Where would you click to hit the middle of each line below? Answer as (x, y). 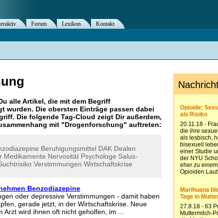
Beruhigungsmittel (69, 148)
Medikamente (25, 156)
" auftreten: (143, 125)
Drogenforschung (94, 125)
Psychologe (99, 156)
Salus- (128, 156)
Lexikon (71, 24)
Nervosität (63, 156)
